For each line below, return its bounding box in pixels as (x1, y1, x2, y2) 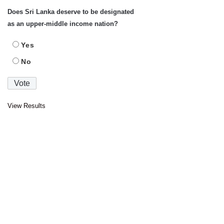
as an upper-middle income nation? (7, 20, 118, 28)
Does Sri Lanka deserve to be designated (7, 8, 134, 16)
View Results (7, 102, 45, 110)
